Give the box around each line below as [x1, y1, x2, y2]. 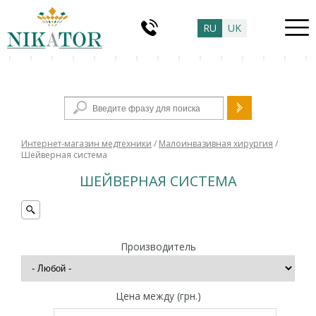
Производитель [120, 240, 196, 253]
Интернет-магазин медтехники [21, 138, 152, 150]
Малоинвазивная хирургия [159, 138, 273, 150]
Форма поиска [123, 94, 193, 107]
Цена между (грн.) [115, 289, 201, 303]
